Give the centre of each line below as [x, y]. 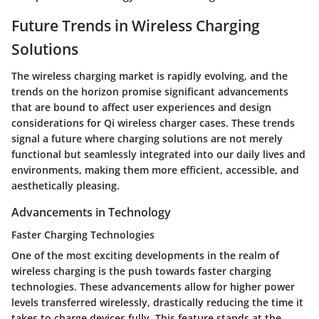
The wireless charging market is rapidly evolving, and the [150, 76]
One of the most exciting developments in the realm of [145, 256]
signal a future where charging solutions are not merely [147, 139]
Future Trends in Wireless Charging [136, 25]
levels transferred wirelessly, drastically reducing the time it [157, 303]
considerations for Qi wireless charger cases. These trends [153, 123]
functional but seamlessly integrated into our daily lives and [158, 155]
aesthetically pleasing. [66, 186]
